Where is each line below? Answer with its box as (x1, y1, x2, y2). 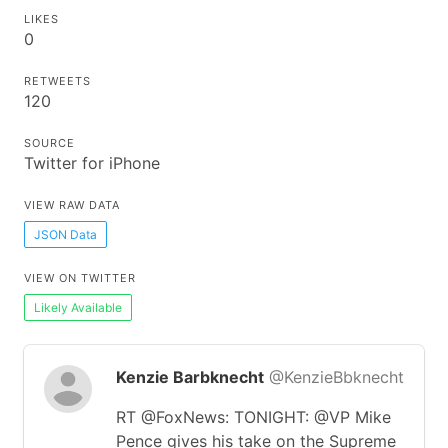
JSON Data (34, 226, 97, 242)
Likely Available (34, 299, 122, 315)
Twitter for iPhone (24, 153, 160, 173)
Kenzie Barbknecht (116, 367, 264, 387)
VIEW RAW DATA (24, 198, 120, 212)
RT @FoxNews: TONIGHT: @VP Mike (116, 407, 391, 427)
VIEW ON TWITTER (24, 271, 136, 285)
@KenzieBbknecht (269, 367, 404, 387)
